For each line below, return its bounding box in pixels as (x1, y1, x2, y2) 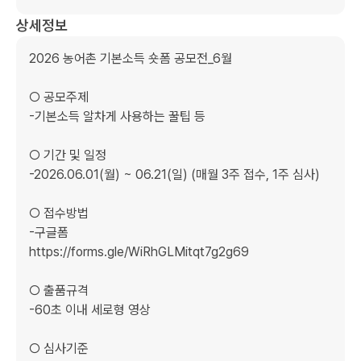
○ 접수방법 (29, 205, 89, 221)
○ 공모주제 (29, 89, 89, 105)
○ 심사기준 (29, 341, 89, 356)
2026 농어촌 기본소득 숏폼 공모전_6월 (29, 51, 232, 66)
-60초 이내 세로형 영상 (29, 302, 151, 317)
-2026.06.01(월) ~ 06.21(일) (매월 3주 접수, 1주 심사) (29, 167, 320, 182)
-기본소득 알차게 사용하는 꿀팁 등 (29, 109, 205, 124)
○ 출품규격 (29, 283, 89, 298)
